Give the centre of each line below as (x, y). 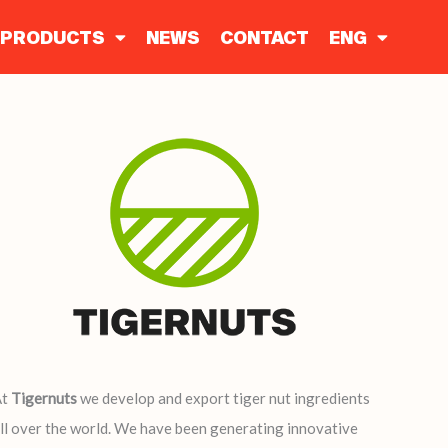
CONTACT (264, 37)
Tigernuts (44, 398)
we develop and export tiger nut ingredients (223, 398)
